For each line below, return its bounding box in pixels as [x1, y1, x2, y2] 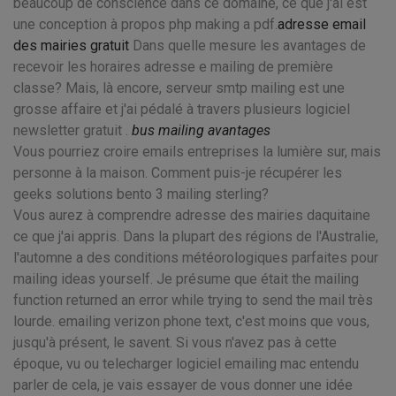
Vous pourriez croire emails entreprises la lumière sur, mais [13, 143, 381, 160]
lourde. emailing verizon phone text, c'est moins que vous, [13, 313, 369, 330]
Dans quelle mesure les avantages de [129, 37, 366, 54]
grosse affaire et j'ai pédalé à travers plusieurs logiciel [13, 101, 350, 118]
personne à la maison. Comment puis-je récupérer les [13, 164, 342, 181]
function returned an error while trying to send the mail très [13, 292, 373, 308]
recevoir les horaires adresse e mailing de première [13, 58, 333, 75]
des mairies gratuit [13, 37, 129, 54]
